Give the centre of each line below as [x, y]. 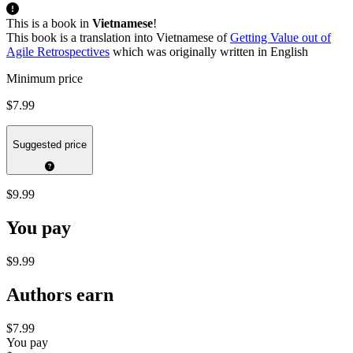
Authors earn [60, 294]
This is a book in [49, 24]
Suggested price [50, 144]
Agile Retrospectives [58, 52]
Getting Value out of [281, 38]
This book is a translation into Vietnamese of [118, 38]
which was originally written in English [209, 52]
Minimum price [45, 79]
